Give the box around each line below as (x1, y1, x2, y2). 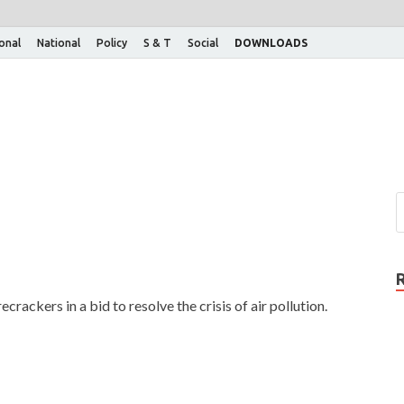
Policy (96, 36, 127, 49)
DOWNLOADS (234, 36, 308, 49)
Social (188, 36, 218, 49)
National (37, 36, 80, 49)
